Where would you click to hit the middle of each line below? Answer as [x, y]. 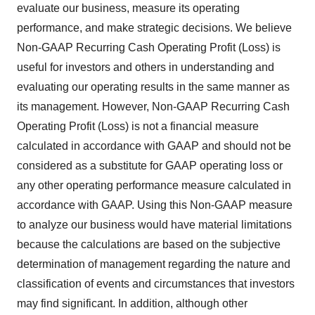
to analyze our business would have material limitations [154, 225]
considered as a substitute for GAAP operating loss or [150, 166]
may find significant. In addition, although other [132, 303]
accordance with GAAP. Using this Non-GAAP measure [155, 205]
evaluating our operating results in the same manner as [153, 87]
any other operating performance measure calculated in [154, 185]
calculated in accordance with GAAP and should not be [154, 146]
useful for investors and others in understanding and [146, 67]
